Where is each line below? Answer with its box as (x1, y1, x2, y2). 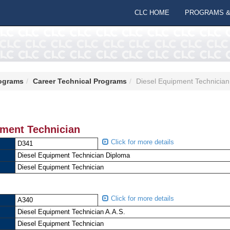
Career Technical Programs (32, 77, 127, 85)
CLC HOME (135, 9, 169, 16)
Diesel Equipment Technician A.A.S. (17, 208, 127, 216)
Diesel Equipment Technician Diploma (17, 151, 132, 159)
